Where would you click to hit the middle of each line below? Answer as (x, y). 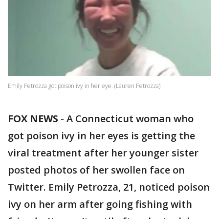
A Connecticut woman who (130, 119)
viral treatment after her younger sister (103, 153)
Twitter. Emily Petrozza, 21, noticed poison (109, 187)
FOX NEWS (33, 119)
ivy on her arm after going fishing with (100, 204)
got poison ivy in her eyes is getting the (101, 136)
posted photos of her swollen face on (96, 170)
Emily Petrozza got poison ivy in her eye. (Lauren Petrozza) (84, 86)
